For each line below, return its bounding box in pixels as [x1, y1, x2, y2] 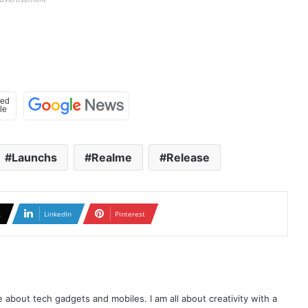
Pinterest [114, 208, 145, 219]
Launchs [12, 150, 57, 164]
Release [166, 150, 210, 164]
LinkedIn [43, 208, 71, 219]
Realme [91, 150, 132, 164]
